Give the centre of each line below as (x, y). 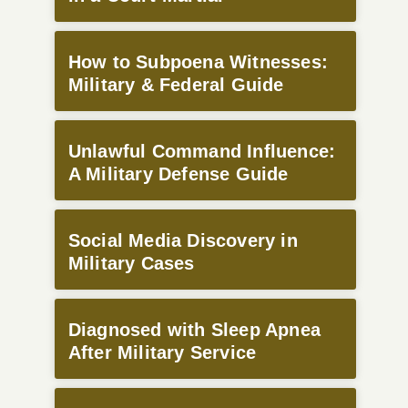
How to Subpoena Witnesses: (198, 61)
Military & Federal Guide (176, 84)
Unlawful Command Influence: (202, 151)
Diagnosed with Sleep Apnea (194, 329)
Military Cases (131, 263)
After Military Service (162, 352)
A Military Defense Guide (178, 173)
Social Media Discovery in (183, 240)
